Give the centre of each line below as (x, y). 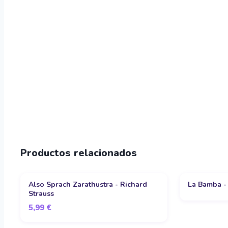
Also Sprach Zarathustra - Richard (88, 184)
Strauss (41, 193)
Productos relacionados (79, 153)
